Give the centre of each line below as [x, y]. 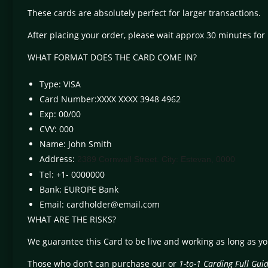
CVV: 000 [57, 129]
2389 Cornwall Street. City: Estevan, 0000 [156, 159]
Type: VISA [60, 84]
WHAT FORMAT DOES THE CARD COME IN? [112, 57]
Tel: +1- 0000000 [72, 175]
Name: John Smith [76, 144]
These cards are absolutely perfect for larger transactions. [144, 13]
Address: [58, 159]
